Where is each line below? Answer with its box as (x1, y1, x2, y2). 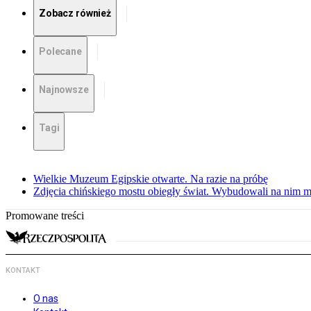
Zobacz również (39, 8, 112, 19)
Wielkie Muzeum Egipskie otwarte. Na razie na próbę (33, 173, 268, 185)
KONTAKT (6, 266, 40, 276)
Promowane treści (6, 210, 84, 222)
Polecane (39, 46, 82, 58)
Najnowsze (39, 84, 89, 96)
